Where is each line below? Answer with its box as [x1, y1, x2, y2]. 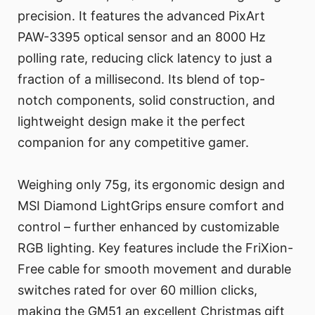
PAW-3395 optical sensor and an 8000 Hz [18, 30, 266, 45]
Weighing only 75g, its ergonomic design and [18, 177, 285, 193]
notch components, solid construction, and [18, 93, 275, 108]
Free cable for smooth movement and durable [18, 262, 291, 277]
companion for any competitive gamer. [18, 135, 249, 150]
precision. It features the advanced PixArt [18, 8, 265, 24]
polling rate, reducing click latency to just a [18, 51, 272, 66]
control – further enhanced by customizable [18, 219, 279, 235]
